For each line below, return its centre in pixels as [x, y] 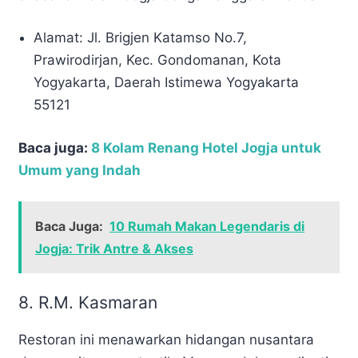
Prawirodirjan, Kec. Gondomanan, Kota [158, 60]
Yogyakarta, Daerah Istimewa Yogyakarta [167, 83]
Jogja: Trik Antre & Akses [114, 249]
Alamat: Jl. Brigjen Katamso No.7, [141, 38]
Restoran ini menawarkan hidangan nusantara [166, 340]
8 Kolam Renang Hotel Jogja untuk [206, 147]
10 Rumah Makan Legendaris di [207, 227]
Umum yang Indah [80, 170]
